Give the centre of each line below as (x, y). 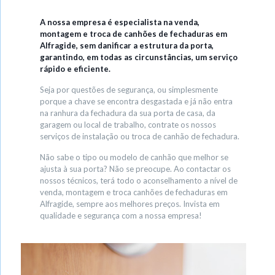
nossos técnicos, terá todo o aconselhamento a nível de (139, 180)
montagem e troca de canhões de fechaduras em (134, 34)
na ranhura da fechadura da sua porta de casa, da (128, 113)
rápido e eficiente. (76, 69)
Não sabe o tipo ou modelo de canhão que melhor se (134, 157)
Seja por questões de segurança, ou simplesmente (129, 90)
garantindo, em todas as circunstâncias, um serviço (139, 57)
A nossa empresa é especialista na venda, (120, 22)
